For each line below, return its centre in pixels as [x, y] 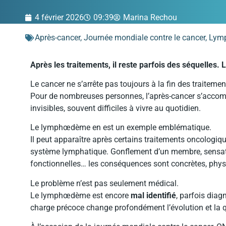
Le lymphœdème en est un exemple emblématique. [121, 128]
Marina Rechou [150, 17]
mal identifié [153, 195]
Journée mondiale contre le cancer [145, 37]
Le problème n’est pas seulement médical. [104, 183]
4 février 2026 [59, 17]
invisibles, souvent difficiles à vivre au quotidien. [116, 108]
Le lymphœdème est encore [80, 195]
